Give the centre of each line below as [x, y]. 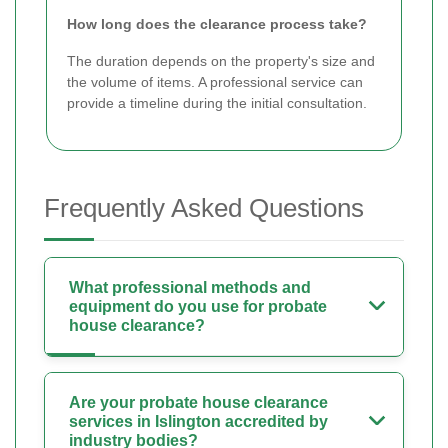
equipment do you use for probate [198, 307]
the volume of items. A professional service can [215, 82]
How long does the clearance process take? [217, 24]
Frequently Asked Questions [204, 208]
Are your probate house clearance [198, 403]
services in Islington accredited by [198, 422]
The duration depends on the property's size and [221, 61]
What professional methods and [190, 288]
